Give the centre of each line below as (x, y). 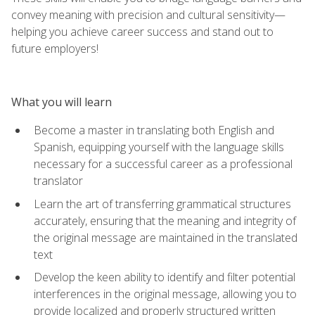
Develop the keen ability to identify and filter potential (165, 277)
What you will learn (62, 102)
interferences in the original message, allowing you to (165, 294)
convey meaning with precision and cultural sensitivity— (148, 14)
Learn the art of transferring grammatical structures (162, 204)
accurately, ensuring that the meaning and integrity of (165, 220)
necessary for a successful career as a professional (163, 163)
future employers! (55, 48)
